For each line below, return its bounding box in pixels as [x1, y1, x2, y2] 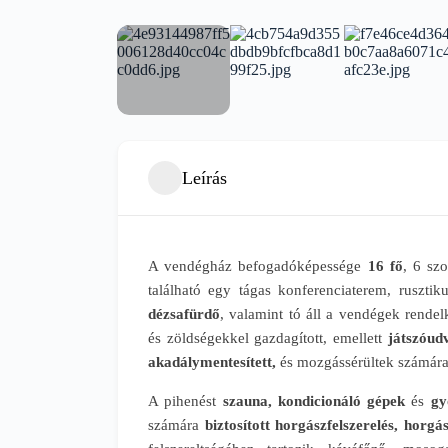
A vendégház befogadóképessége [148, 258, 368, 274]
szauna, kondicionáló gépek [216, 393, 406, 409]
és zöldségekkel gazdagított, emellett [148, 330, 383, 346]
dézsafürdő [148, 306, 220, 322]
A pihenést [148, 393, 217, 409]
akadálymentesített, [148, 354, 276, 370]
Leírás [182, 167, 227, 188]
